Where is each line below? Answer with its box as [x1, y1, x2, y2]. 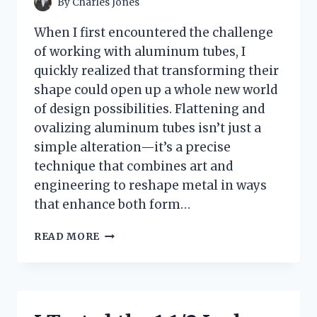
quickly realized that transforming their [34, 63, 279, 79]
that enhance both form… [34, 197, 190, 213]
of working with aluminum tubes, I [34, 44, 246, 60]
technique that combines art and [34, 158, 233, 175]
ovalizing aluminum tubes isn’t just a [34, 120, 261, 137]
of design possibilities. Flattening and [34, 101, 265, 117]
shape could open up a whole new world [34, 82, 277, 98]
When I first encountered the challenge [34, 25, 273, 41]
